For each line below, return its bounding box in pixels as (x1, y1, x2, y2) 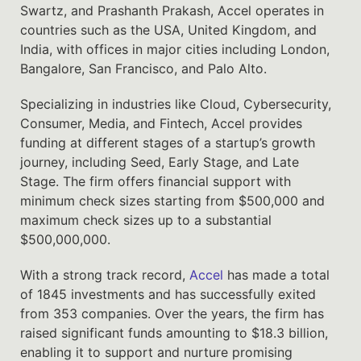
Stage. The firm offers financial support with (20, 172, 291, 189)
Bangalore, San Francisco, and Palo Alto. (20, 60, 267, 77)
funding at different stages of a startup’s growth (20, 134, 315, 151)
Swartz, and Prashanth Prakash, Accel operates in (20, 2, 324, 19)
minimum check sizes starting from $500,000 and (20, 192, 325, 209)
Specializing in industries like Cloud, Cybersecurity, (20, 95, 331, 112)
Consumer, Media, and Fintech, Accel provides (20, 114, 302, 131)
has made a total (223, 266, 330, 283)
